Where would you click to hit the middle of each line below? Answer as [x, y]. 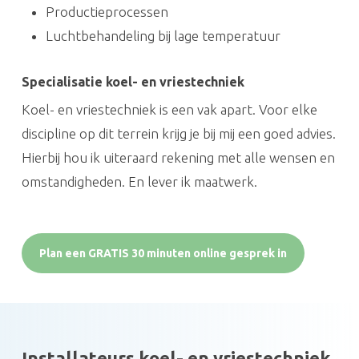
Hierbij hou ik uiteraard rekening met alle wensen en [178, 157]
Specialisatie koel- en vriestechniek [133, 81]
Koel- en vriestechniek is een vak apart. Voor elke [169, 109]
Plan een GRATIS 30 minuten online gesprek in [163, 253]
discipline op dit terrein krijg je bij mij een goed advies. [178, 133]
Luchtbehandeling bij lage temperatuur [163, 35]
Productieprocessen [107, 11]
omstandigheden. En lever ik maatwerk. [139, 181]
